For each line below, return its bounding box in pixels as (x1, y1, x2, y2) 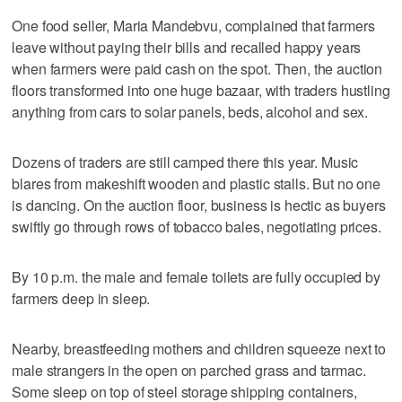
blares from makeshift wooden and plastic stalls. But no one (12, 172, 381, 194)
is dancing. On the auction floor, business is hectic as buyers (12, 194, 386, 215)
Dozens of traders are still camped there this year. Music (12, 151, 359, 172)
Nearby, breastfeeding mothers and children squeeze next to (12, 337, 387, 359)
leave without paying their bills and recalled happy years (12, 36, 362, 57)
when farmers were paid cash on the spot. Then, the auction (12, 57, 383, 79)
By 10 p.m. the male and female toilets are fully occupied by (12, 266, 380, 287)
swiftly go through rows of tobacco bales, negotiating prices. (12, 215, 381, 237)
